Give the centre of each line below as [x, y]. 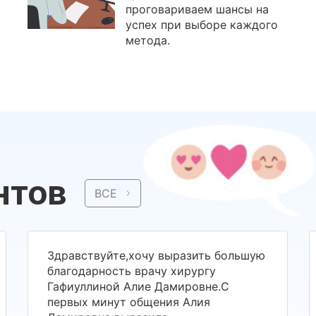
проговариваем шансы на [197, 9]
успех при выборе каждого [202, 25]
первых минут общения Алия [129, 302]
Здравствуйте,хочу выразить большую [157, 255]
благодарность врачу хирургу [132, 271]
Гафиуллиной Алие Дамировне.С [139, 286]
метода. [148, 40]
